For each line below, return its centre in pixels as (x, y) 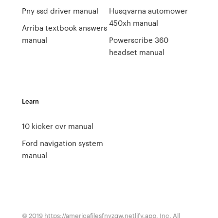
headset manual (136, 52)
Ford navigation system (62, 143)
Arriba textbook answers (64, 28)
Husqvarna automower (148, 11)
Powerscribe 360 (138, 40)
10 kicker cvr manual (57, 126)
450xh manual (133, 23)
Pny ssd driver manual (60, 11)
